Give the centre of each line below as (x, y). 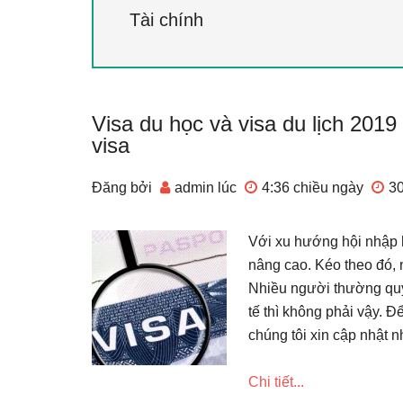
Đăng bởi (124, 188)
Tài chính (166, 20)
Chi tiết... (276, 382)
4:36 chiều (295, 188)
